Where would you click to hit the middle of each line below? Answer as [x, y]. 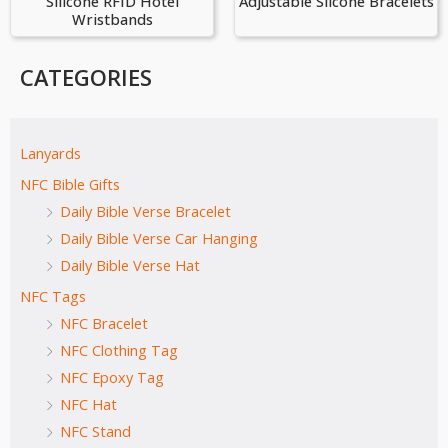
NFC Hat [88, 403]
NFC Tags [53, 295]
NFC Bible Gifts [70, 183]
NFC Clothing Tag [119, 349]
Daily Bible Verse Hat [130, 264]
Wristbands [112, 19]
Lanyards [50, 152]
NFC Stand [95, 430]
